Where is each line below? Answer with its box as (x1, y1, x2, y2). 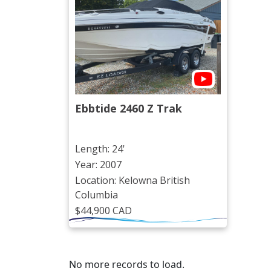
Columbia (75, 188, 118, 202)
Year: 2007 (75, 158, 122, 172)
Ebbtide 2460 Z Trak (75, 101, 182, 116)
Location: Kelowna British (75, 174, 190, 188)
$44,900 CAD (75, 204, 132, 218)
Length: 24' (75, 142, 125, 156)
